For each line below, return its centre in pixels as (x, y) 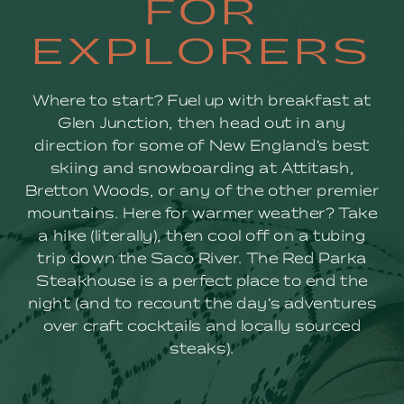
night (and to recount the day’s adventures (202, 304)
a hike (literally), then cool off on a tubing (202, 237)
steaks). (202, 349)
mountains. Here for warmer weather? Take (202, 214)
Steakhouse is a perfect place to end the (202, 282)
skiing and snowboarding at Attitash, (202, 169)
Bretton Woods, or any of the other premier (202, 192)
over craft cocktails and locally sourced (202, 327)
